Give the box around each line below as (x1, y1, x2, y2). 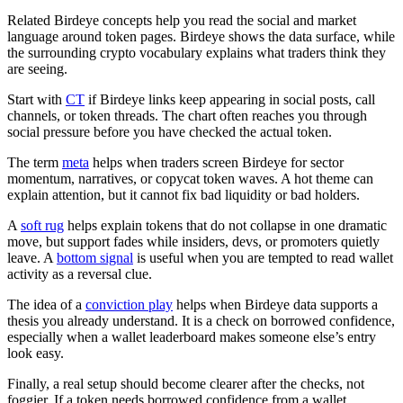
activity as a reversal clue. (7, 266, 152, 282)
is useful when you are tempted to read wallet (133, 250, 393, 266)
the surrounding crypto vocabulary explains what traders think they (7, 45, 386, 61)
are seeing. (7, 61, 67, 77)
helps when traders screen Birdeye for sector (89, 155, 344, 171)
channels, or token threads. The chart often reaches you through (7, 108, 367, 124)
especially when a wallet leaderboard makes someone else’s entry (7, 329, 376, 345)
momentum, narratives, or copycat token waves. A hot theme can (7, 171, 373, 187)
